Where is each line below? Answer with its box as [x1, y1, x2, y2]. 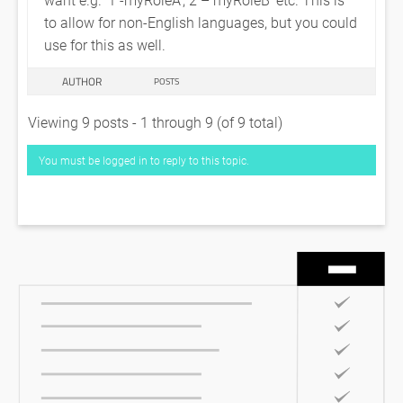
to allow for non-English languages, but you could [44, 13, 357, 31]
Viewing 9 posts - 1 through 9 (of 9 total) [28, 112, 282, 131]
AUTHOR [62, 73, 102, 90]
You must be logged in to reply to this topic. [38, 153, 249, 167]
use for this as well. [44, 35, 166, 54]
